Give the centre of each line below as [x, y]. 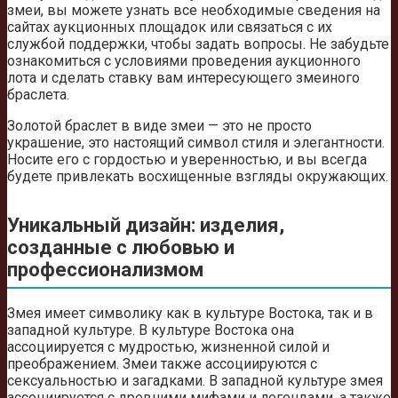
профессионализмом [105, 270]
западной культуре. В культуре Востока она [151, 330]
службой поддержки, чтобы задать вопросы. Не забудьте [198, 44]
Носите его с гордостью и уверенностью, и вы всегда [187, 159]
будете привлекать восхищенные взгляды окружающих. [198, 176]
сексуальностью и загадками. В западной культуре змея [195, 381]
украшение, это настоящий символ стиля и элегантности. [196, 142]
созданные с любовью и [121, 248]
